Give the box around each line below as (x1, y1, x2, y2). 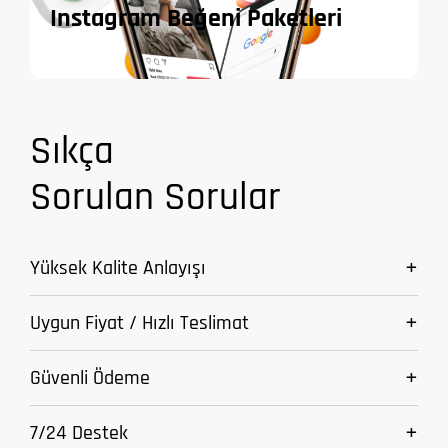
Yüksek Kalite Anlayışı (30, 254, 206, 281)
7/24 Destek (30, 419, 128, 446)
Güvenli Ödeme (30, 364, 150, 391)
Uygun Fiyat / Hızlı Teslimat (30, 309, 249, 336)
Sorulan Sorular (30, 172, 281, 222)
